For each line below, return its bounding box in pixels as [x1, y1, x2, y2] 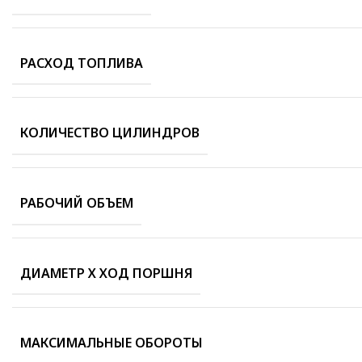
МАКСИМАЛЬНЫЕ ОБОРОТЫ [20, 333, 203, 351]
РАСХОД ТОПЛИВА [20, 53, 143, 72]
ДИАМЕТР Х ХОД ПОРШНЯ [20, 263, 192, 282]
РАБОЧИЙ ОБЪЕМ [20, 193, 133, 212]
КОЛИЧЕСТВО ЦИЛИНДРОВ [20, 123, 200, 141]
